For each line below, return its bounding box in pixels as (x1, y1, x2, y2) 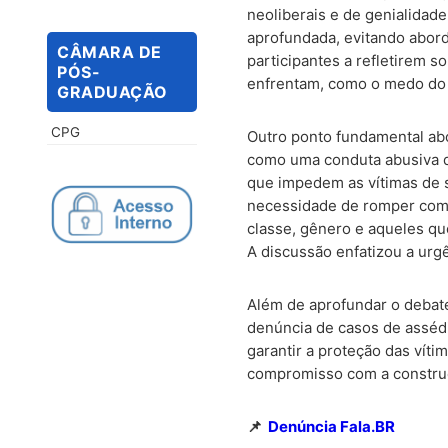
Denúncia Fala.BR (268, 417, 395, 437)
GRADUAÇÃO (57, 82, 168, 103)
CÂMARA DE (57, 42, 162, 63)
